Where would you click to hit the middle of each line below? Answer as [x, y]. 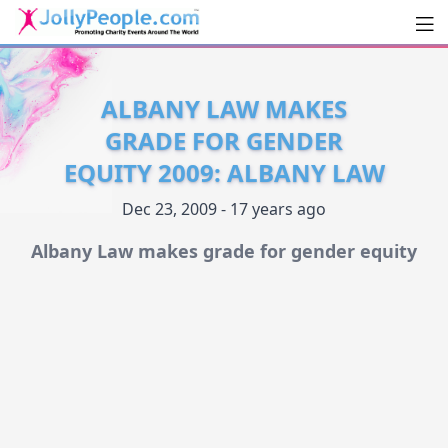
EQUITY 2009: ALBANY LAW [224, 173]
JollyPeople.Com [121, 56]
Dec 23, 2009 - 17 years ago [224, 209]
